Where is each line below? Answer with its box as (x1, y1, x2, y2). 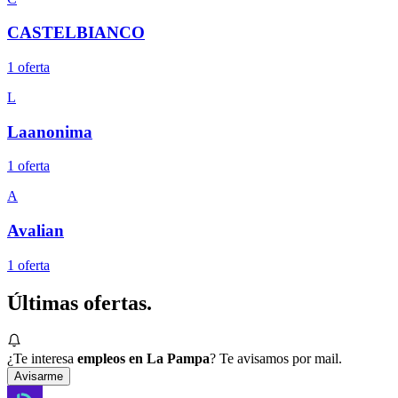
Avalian (7, 221, 64, 241)
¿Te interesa (7, 350, 74, 366)
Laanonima (7, 122, 92, 141)
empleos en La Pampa (77, 350, 210, 366)
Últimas (7, 291, 84, 314)
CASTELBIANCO (7, 23, 145, 43)
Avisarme (14, 369, 63, 383)
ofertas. (84, 291, 152, 314)
